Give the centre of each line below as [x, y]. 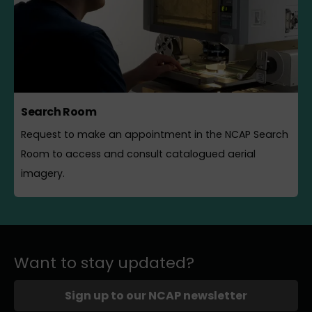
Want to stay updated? [104, 263]
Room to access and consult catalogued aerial [138, 154]
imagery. [43, 173]
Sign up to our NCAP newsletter [156, 295]
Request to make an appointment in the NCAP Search [155, 134]
